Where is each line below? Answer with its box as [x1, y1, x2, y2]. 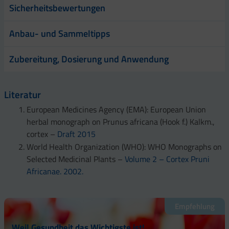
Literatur [4, 86, 41, 102]
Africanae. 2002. [27, 165, 83, 177]
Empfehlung [175, 200, 215, 212]
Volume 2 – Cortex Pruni [125, 152, 210, 165]
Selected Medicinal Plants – [27, 152, 125, 165]
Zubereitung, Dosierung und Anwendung [9, 52, 169, 66]
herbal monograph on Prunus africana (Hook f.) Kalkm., [27, 115, 215, 128]
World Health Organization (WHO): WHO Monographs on [27, 140, 222, 153]
